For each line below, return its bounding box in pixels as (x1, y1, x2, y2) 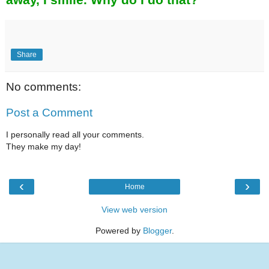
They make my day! (6, 141, 81, 151)
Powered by (95, 226, 143, 236)
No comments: (6, 80, 81, 93)
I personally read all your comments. (6, 129, 144, 139)
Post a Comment (6, 106, 92, 119)
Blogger (142, 226, 172, 236)
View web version (101, 205, 168, 215)
